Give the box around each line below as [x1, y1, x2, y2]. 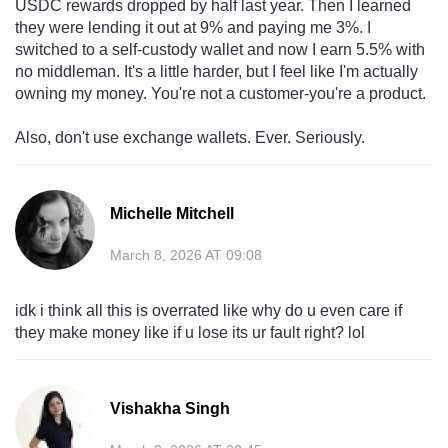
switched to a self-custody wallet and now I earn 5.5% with [15, 41, 425, 59]
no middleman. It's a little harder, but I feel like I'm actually [15, 63, 418, 81]
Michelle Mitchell [110, 205, 234, 223]
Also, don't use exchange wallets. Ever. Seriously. [15, 129, 365, 147]
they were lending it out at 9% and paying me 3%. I [15, 19, 371, 37]
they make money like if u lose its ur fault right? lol [15, 324, 365, 342]
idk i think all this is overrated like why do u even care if [15, 302, 402, 320]
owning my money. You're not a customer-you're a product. [15, 85, 426, 103]
